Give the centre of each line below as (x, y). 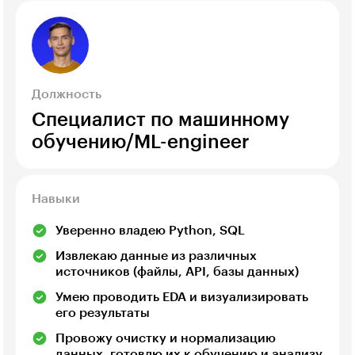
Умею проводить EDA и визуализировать (182, 298)
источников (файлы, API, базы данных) (177, 272)
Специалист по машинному (160, 120)
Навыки (56, 199)
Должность (67, 95)
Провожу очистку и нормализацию (166, 339)
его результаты (103, 313)
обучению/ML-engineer (141, 142)
